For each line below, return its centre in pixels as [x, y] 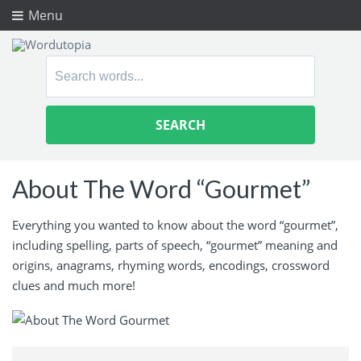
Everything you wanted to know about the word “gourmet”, [175, 224]
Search [67, 66]
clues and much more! [74, 285]
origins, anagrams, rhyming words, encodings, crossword [171, 265]
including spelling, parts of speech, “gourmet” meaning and [175, 245]
